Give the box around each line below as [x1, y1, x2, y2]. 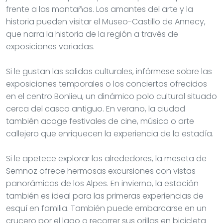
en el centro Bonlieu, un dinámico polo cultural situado [6, 90, 217, 102]
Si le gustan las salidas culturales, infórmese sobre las [6, 65, 212, 77]
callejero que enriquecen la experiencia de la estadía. [6, 127, 214, 139]
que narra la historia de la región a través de [6, 28, 178, 40]
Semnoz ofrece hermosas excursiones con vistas [6, 165, 196, 177]
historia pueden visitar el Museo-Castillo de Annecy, [6, 15, 206, 27]
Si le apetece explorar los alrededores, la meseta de [6, 152, 207, 164]
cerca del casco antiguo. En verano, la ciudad [6, 103, 185, 114]
